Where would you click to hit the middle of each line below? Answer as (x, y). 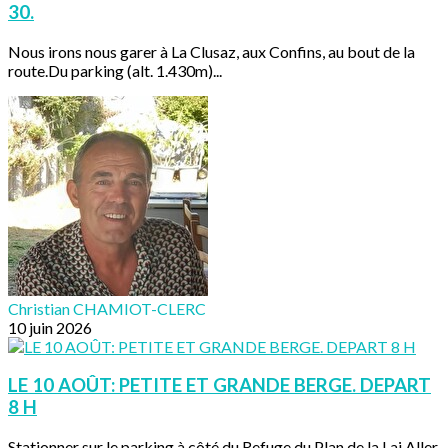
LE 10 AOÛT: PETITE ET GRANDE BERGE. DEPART (219, 385)
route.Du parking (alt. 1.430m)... (115, 70)
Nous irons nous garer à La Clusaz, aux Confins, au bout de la (211, 51)
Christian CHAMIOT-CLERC (107, 308)
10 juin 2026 (50, 327)
